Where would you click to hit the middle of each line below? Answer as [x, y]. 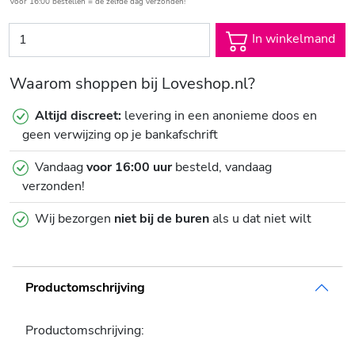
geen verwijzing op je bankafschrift [120, 134]
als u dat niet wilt [260, 218]
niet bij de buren [162, 218]
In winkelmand [292, 39]
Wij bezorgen [74, 218]
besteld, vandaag [222, 167]
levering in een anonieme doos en [219, 115]
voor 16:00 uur [129, 167]
